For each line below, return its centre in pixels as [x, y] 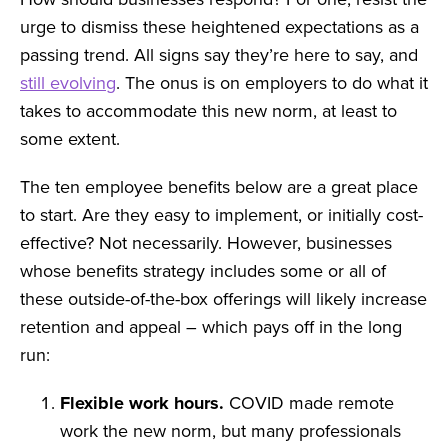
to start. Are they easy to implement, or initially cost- [221, 215]
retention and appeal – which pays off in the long [211, 327]
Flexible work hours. [142, 403]
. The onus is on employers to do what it [272, 83]
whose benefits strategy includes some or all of [203, 271]
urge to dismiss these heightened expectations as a [219, 27]
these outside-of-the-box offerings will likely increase [223, 299]
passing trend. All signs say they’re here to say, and [219, 55]
